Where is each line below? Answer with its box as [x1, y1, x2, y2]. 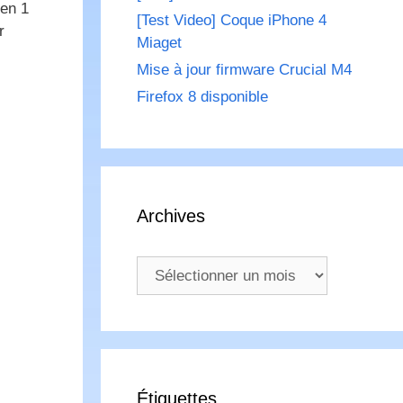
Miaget [137, 34, 182, 52]
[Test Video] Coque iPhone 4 [137, 12, 327, 30]
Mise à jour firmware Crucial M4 [137, 61, 352, 79]
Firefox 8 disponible [137, 88, 268, 106]
